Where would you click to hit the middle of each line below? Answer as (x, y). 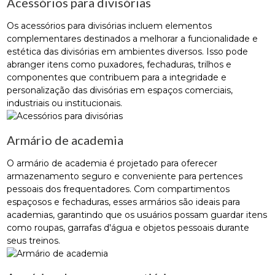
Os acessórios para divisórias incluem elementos (110, 25)
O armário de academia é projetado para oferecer (112, 163)
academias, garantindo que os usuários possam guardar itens (137, 215)
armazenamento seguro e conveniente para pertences (125, 176)
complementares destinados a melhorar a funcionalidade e (133, 38)
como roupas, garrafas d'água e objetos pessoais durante (128, 227)
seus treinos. (34, 240)
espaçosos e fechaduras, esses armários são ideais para (124, 202)
